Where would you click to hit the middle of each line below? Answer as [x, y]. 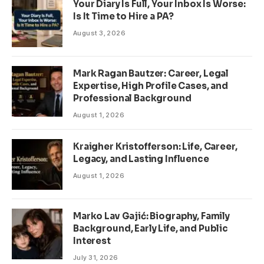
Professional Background [132, 98]
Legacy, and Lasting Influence [141, 159]
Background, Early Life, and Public [151, 229]
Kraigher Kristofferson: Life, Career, [155, 147]
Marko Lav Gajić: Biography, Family [151, 216]
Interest [92, 241]
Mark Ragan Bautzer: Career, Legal [151, 74]
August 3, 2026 [100, 33]
